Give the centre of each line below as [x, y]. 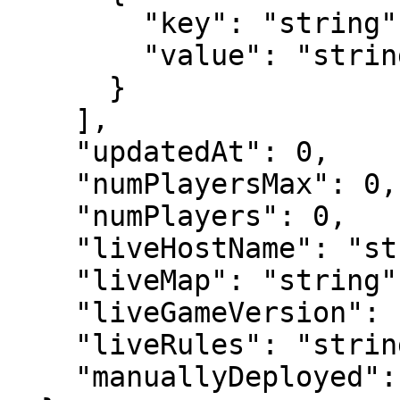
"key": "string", [75, 23]
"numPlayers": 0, [41, 216]
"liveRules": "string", [41, 345]
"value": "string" [75, 55]
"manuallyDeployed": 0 [41, 377]
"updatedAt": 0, [41, 152]
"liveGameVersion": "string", [41, 312]
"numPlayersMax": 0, [41, 184]
